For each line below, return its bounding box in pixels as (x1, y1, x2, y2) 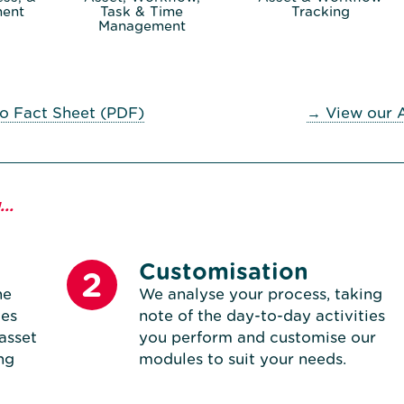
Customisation (138, 259, 308, 285)
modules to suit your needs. (138, 351, 346, 368)
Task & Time (100, 4, 183, 19)
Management (97, 18, 186, 33)
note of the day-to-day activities (138, 308, 385, 325)
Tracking (290, 4, 350, 19)
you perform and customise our (138, 329, 376, 346)
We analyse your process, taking (138, 286, 382, 303)
